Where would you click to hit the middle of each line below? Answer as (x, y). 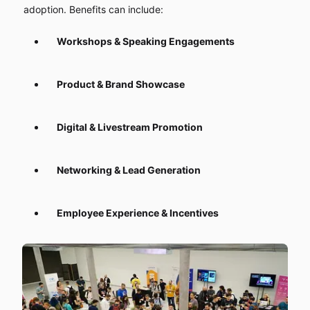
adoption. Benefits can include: (93, 9)
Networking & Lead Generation (128, 170)
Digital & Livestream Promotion (129, 127)
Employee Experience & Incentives (137, 212)
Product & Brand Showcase (120, 84)
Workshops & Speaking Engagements (145, 41)
